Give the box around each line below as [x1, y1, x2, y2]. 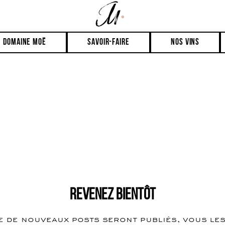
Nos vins [171, 38, 200, 48]
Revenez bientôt [69, 187, 156, 204]
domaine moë [3, 38, 46, 48]
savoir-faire [87, 38, 130, 48]
